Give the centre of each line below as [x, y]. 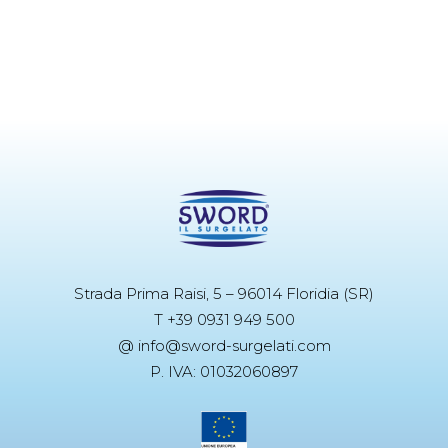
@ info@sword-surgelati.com [224, 346]
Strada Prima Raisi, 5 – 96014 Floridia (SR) [224, 294]
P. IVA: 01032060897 [224, 372]
